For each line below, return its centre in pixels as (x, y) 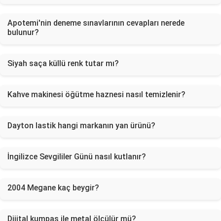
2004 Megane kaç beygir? (53, 188)
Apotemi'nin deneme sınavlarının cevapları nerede (96, 23)
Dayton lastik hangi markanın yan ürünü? (81, 126)
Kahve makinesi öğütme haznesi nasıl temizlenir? (96, 94)
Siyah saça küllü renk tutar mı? (63, 63)
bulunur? (23, 32)
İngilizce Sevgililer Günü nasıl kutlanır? (77, 157)
